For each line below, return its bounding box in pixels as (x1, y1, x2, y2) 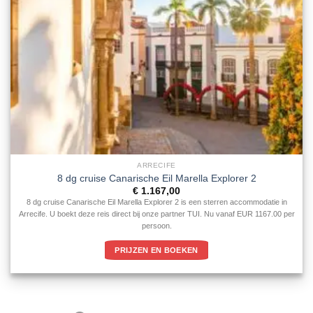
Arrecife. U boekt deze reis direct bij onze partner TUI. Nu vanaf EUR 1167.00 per (18, 210, 295, 219)
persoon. (141, 221, 172, 231)
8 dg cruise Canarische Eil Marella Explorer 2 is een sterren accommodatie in (26, 198, 287, 207)
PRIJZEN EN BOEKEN (115, 246, 198, 255)
